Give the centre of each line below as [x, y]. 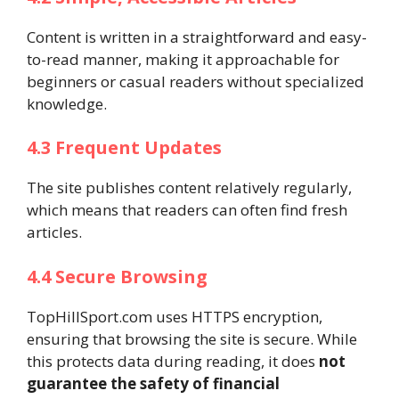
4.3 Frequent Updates [124, 147]
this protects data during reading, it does [173, 361]
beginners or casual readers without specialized [195, 81]
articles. [54, 232]
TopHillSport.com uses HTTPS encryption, [175, 316]
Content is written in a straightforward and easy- [197, 37]
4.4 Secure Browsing [117, 276]
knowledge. [67, 103]
